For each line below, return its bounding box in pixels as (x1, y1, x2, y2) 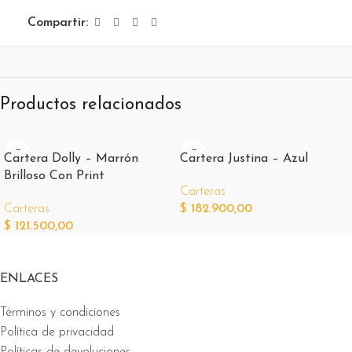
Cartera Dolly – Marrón (4, 152, 138, 165)
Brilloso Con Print (4, 169, 104, 182)
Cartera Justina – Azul (180, 152, 308, 165)
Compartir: (27, 16, 88, 29)
